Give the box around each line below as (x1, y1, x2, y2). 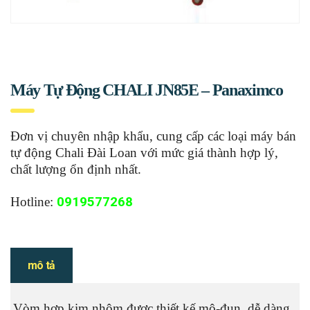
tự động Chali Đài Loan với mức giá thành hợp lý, (10, 145, 278, 161)
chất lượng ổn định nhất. (10, 162, 141, 177)
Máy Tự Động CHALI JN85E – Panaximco (10, 81, 283, 100)
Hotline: (10, 194, 57, 210)
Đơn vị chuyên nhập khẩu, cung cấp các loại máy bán (10, 129, 296, 144)
